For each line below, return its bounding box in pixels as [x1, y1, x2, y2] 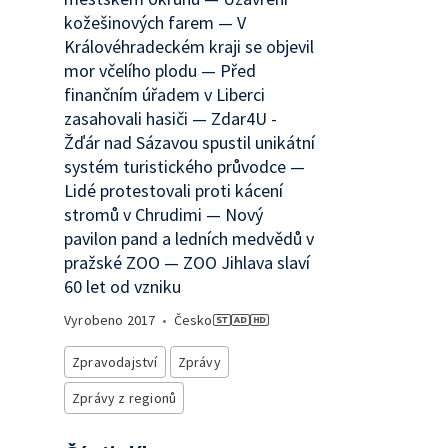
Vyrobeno [64, 311, 127, 329]
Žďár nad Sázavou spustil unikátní [64, 131, 315, 154]
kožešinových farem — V [64, 11, 246, 34]
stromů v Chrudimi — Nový [64, 203, 263, 226]
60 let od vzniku [64, 275, 181, 298]
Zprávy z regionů [72, 389, 177, 407]
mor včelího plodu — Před [64, 59, 256, 82]
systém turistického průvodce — [64, 155, 305, 178]
